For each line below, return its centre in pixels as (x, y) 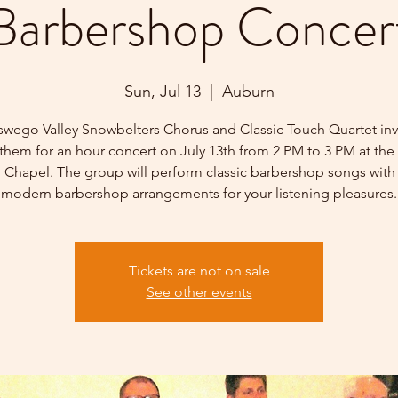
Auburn (248, 91)
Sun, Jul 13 (162, 91)
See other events (199, 291)
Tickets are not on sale (199, 270)
